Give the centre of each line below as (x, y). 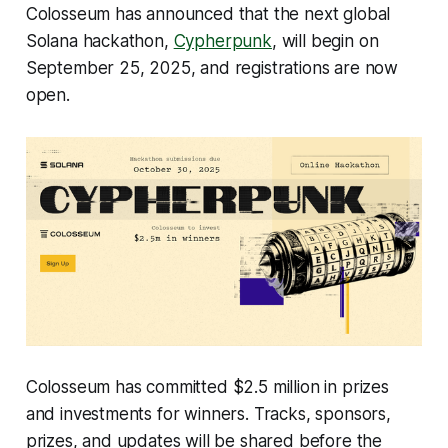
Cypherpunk (222, 41)
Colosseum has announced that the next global (208, 14)
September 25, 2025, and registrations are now (212, 68)
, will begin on (325, 41)
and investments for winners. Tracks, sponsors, (208, 413)
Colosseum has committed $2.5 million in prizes (207, 386)
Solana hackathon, (99, 41)
